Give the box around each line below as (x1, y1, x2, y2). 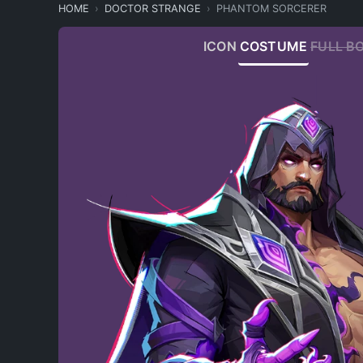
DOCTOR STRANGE (105, 2, 201, 15)
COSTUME (239, 37, 308, 54)
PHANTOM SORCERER (216, 2, 327, 15)
